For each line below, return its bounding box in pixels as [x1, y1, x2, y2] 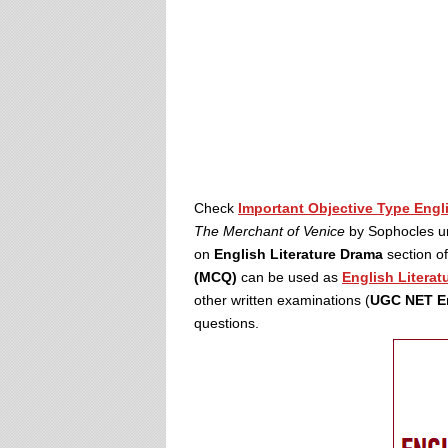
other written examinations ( [194, 292, 370, 308]
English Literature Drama [214, 246, 383, 262]
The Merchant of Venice [194, 223, 345, 239]
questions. [194, 315, 259, 331]
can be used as [237, 269, 342, 285]
